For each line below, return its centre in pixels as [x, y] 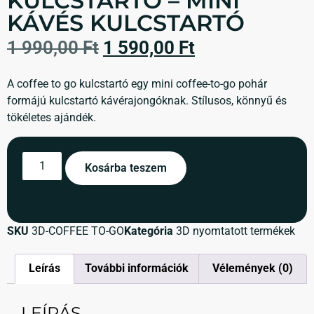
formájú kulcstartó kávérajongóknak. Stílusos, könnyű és [147, 101]
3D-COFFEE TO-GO [78, 231]
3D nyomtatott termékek [235, 231]
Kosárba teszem [126, 168]
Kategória [149, 231]
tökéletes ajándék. [52, 118]
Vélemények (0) [252, 268]
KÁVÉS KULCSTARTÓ [126, 23]
